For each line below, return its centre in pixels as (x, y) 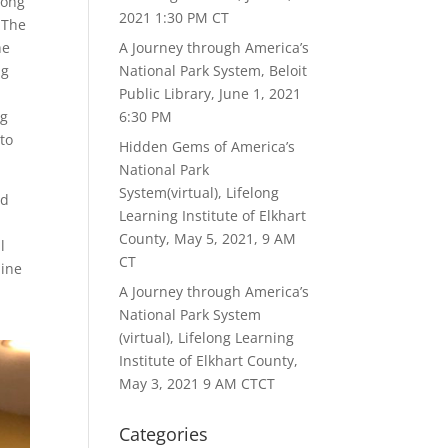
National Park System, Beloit (213, 70)
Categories (164, 434)
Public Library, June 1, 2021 (210, 93)
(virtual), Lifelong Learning (207, 337)
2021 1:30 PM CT (174, 17)
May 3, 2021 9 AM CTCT (197, 383)
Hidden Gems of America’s (207, 146)
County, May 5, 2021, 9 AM (208, 238)
